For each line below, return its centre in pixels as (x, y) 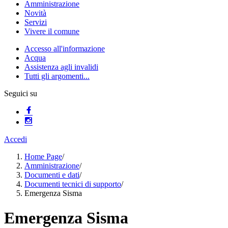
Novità (35, 13)
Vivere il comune (52, 31)
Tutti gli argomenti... (57, 76)
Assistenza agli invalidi (61, 67)
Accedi (16, 139)
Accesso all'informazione (65, 49)
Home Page (43, 156)
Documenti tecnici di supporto (73, 184)
